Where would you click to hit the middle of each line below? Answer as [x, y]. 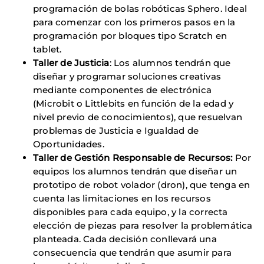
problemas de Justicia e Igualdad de [116, 131]
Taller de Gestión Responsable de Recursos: [133, 158]
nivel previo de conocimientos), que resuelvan [138, 117]
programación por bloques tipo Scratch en [130, 36]
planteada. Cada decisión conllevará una [125, 239]
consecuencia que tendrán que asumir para [133, 253]
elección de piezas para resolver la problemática [143, 226]
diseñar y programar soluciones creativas [127, 77]
